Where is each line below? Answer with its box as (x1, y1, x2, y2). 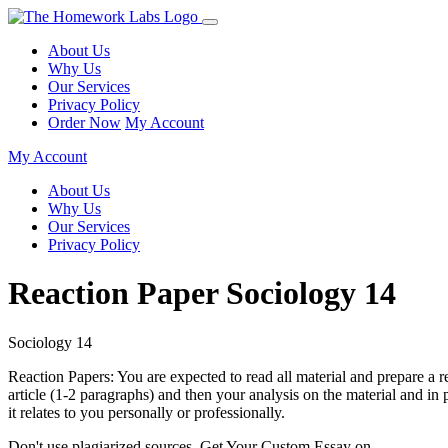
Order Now (48, 114, 121, 131)
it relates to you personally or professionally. (8, 403, 285, 421)
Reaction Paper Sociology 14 (8, 275, 396, 312)
